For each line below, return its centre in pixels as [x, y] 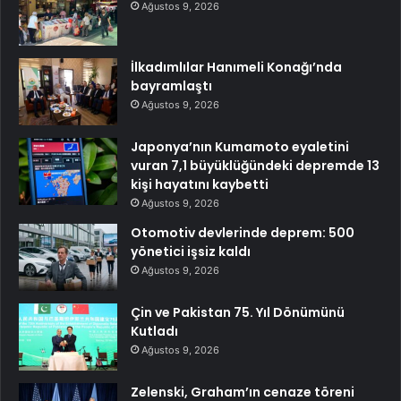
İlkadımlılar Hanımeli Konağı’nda [236, 68]
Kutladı [154, 332]
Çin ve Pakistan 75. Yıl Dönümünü [238, 313]
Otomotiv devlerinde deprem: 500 [243, 233]
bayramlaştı [171, 86]
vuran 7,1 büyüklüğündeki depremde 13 [255, 166]
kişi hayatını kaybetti [200, 185]
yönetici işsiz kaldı [191, 252]
